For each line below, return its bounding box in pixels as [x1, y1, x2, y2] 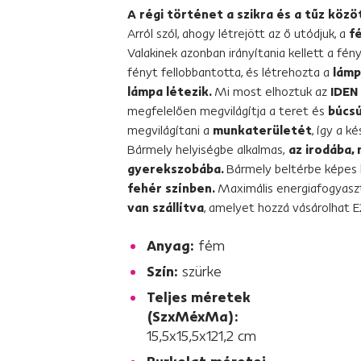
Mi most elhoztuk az [214, 83, 330, 99]
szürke [182, 262, 222, 280]
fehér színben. [127, 180, 218, 196]
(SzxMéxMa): [147, 307, 239, 326]
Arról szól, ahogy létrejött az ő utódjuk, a [127, 25, 349, 41]
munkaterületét [213, 122, 312, 138]
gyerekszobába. [127, 160, 226, 176]
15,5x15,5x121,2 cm [147, 326, 256, 345]
